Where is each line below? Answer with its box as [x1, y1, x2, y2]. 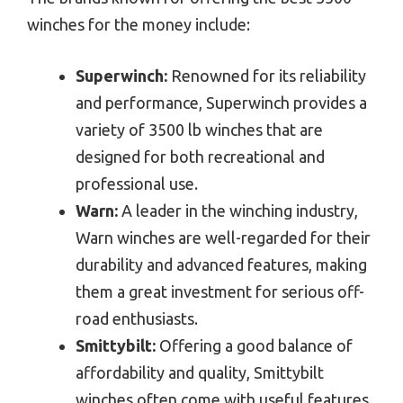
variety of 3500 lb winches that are [76, 120, 323, 139]
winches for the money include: [27, 14, 250, 33]
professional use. [76, 174, 198, 193]
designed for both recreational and [76, 147, 325, 166]
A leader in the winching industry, [118, 201, 358, 219]
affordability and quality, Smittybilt [76, 363, 324, 381]
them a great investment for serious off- [76, 282, 364, 300]
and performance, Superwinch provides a [76, 93, 367, 112]
